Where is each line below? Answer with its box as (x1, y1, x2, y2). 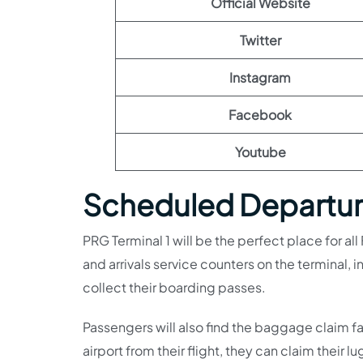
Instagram (229, 68, 291, 86)
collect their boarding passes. (83, 278, 268, 296)
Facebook (228, 105, 292, 123)
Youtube (234, 143, 286, 160)
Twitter (239, 31, 281, 49)
